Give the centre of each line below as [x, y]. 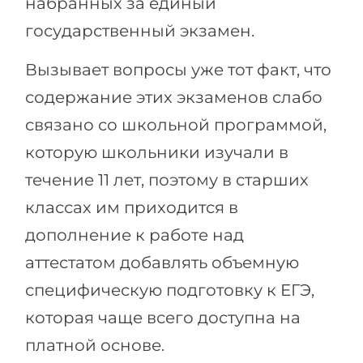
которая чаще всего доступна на [163, 318]
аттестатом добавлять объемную [162, 263]
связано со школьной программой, [176, 125]
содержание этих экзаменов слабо [174, 97]
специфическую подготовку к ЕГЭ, [170, 290]
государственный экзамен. [140, 31]
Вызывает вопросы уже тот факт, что [178, 70]
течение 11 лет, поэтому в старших [167, 180]
